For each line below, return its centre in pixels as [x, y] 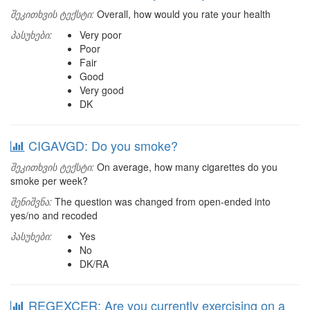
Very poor [101, 35]
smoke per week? [49, 181]
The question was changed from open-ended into [161, 201]
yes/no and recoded [54, 215]
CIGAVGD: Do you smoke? [103, 145]
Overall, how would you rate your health [182, 14]
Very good [102, 90]
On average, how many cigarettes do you [186, 167]
